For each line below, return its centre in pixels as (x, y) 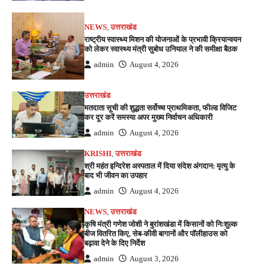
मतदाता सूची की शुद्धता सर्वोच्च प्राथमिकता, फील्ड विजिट (161, 107)
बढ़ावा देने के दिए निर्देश (115, 243)
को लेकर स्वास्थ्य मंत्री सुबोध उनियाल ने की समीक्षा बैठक (161, 49)
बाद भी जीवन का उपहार (116, 175)
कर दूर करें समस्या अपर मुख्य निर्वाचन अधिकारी (149, 117)
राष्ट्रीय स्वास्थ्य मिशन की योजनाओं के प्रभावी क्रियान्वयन (163, 39)
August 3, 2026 (154, 259)
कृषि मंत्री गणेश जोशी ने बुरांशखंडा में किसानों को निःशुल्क (161, 224)
